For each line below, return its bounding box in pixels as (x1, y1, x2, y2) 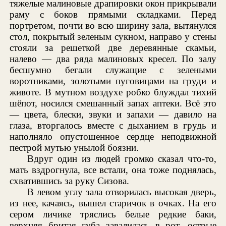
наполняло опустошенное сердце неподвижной (10, 131, 216, 142)
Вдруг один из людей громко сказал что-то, (27, 153, 216, 164)
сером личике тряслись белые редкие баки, (10, 208, 216, 219)
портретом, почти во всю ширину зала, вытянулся (10, 20, 216, 31)
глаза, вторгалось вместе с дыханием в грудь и (10, 120, 216, 131)
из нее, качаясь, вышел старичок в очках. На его (10, 197, 216, 208)
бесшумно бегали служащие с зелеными (10, 64, 216, 75)
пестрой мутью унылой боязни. (10, 142, 139, 153)
